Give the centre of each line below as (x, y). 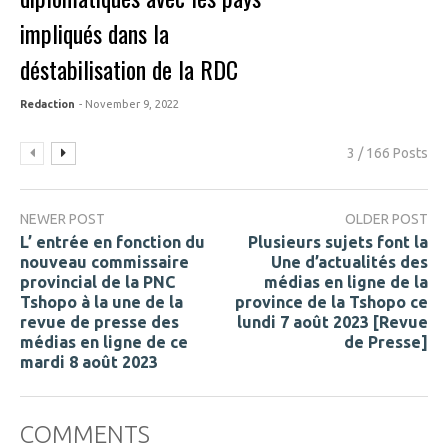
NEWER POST (62, 219)
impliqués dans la (95, 33)
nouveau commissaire (104, 261)
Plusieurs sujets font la (338, 241)
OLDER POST (386, 219)
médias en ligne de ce (104, 341)
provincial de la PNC (97, 281)
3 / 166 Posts (387, 153)
